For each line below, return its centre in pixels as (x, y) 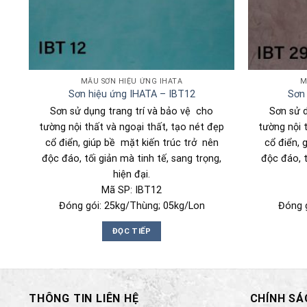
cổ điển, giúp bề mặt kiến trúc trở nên (132, 143)
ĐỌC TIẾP (132, 231)
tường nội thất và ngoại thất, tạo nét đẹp (132, 127)
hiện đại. (132, 174)
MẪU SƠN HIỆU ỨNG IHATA (132, 81)
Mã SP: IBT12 (132, 190)
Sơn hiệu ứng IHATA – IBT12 (132, 95)
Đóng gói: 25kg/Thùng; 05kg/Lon (132, 206)
